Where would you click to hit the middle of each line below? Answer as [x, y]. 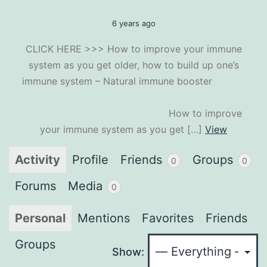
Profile [90, 159]
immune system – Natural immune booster [133, 81]
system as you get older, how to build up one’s [133, 65]
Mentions [104, 218]
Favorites [168, 218]
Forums [35, 186]
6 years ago [133, 23]
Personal [40, 218]
